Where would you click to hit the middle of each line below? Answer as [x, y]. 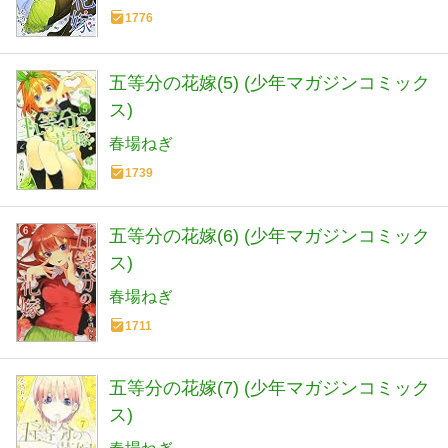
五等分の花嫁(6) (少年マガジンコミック [269, 236]
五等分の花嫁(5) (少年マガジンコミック [269, 82]
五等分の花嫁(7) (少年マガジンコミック [269, 388]
